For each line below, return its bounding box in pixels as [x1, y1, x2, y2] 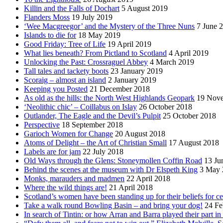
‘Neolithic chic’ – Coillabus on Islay [24, 102, 137, 111]
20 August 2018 [115, 129, 165, 138]
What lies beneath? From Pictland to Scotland [24, 48, 167, 57]
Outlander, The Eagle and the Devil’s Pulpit [24, 111, 161, 120]
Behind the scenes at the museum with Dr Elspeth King [24, 165, 198, 174]
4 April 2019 [169, 48, 209, 57]
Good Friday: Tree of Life [24, 39, 106, 48]
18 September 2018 [62, 120, 123, 129]
